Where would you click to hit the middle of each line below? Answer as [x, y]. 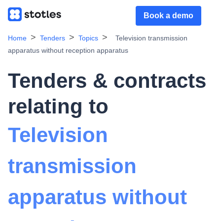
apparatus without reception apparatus [68, 50]
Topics [88, 38]
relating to [58, 106]
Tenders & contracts [107, 81]
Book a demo [168, 16]
